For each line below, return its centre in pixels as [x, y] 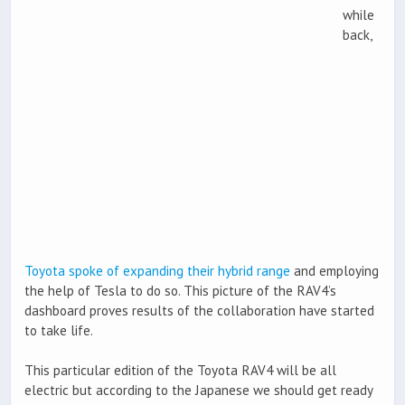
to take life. [59, 331]
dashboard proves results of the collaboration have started [199, 311]
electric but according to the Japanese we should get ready [198, 391]
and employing [334, 271]
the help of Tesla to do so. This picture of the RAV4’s [180, 291]
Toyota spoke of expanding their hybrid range [157, 271]
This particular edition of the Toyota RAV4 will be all [180, 371]
